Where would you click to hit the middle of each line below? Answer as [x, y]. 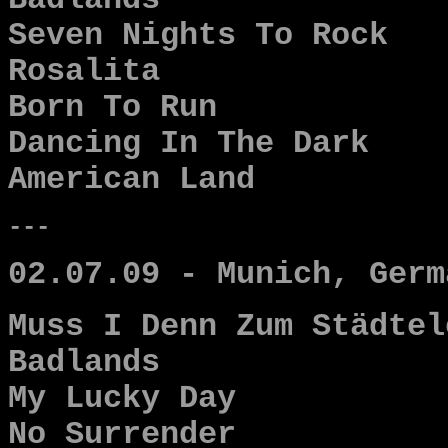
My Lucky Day [122, 399]
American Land [131, 180]
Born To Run [112, 108]
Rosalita [84, 72]
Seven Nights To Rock [198, 36]
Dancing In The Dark [188, 144]
